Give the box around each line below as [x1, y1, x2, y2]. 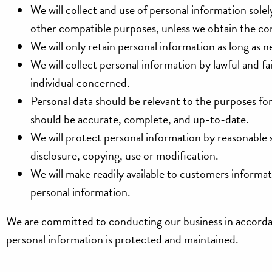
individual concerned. [30, 73, 131, 92]
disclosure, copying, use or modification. [30, 146, 219, 165]
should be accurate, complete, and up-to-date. [30, 110, 250, 129]
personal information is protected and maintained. [6, 230, 239, 249]
